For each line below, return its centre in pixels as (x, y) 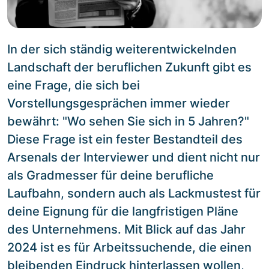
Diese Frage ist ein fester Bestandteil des (125, 139)
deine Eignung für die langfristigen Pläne (123, 211)
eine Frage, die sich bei (74, 85)
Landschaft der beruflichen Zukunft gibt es (129, 67)
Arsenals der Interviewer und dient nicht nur (134, 157)
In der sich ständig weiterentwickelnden (122, 49)
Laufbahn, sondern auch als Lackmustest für (134, 193)
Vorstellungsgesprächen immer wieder (119, 103)
